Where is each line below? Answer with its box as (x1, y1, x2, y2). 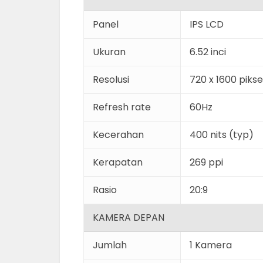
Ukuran (93, 45, 126, 59)
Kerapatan (93, 156, 143, 169)
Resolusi (93, 73, 129, 86)
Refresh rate (93, 100, 151, 114)
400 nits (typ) (190, 128, 254, 141)
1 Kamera (190, 238, 232, 252)
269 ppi (190, 156, 223, 169)
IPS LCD (190, 18, 224, 31)
